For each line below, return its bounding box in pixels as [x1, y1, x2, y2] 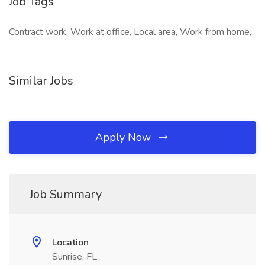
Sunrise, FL [52, 250, 97, 263]
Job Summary [30, 186, 102, 202]
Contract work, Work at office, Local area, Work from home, [9, 25, 251, 38]
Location [52, 236, 89, 249]
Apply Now [95, 130, 154, 144]
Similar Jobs [9, 73, 73, 89]
